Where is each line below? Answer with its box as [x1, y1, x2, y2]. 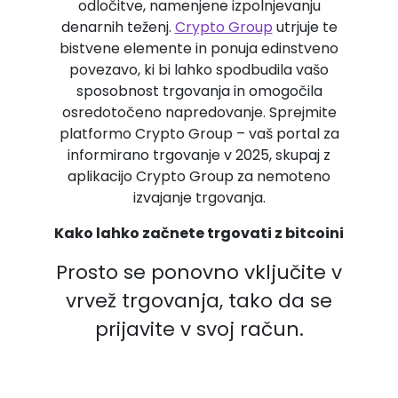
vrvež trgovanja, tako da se [66, 287, 332, 314]
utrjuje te [272, 17, 338, 37]
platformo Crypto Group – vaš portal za [59, 123, 339, 144]
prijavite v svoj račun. [94, 315, 304, 343]
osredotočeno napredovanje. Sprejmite [61, 102, 337, 123]
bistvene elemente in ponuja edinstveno [60, 38, 338, 59]
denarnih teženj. [60, 17, 175, 37]
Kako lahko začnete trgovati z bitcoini [54, 223, 344, 243]
